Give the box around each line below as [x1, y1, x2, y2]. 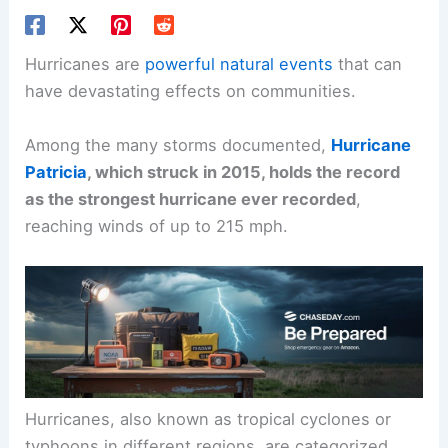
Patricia [25, 161, 88, 182]
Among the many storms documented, [25, 134, 332, 155]
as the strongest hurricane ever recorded [25, 188, 357, 209]
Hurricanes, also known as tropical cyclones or [25, 409, 392, 430]
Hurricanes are [25, 54, 146, 75]
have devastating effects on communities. [25, 81, 357, 102]
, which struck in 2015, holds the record [87, 161, 401, 182]
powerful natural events [145, 54, 334, 75]
